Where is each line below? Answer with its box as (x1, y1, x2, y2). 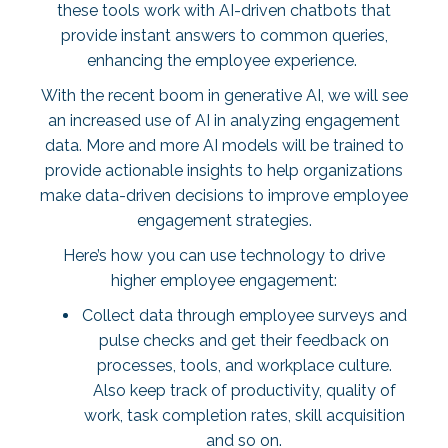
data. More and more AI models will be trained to (44, 136, 404, 155)
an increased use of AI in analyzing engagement (48, 111, 400, 130)
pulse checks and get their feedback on (99, 331, 389, 350)
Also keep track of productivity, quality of (92, 381, 396, 400)
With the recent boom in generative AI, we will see (40, 86, 408, 105)
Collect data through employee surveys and (81, 306, 407, 325)
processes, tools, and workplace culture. (96, 356, 392, 375)
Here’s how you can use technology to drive (63, 246, 385, 265)
